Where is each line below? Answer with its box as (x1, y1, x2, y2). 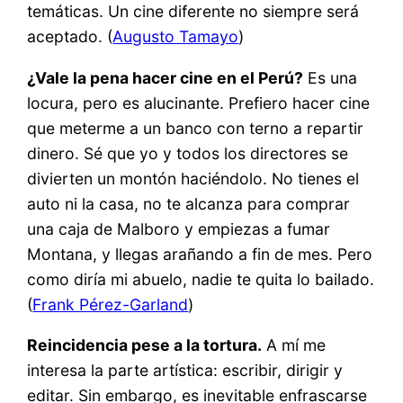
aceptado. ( (27, 26, 113, 46)
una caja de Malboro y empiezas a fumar (27, 219, 331, 238)
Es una (303, 67, 358, 87)
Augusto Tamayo (112, 26, 239, 46)
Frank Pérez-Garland (32, 294, 189, 314)
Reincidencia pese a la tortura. (27, 336, 263, 355)
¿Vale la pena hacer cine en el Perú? (27, 67, 304, 87)
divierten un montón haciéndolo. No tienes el (27, 168, 360, 188)
